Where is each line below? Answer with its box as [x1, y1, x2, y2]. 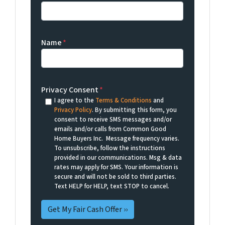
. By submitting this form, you [91, 105, 177, 115]
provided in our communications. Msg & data [54, 153, 182, 162]
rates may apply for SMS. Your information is [54, 162, 178, 172]
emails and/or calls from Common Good [54, 124, 166, 134]
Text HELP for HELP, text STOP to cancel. [54, 181, 169, 191]
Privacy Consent [41, 84, 99, 95]
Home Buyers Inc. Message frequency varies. [54, 134, 179, 143]
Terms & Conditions [95, 95, 152, 105]
